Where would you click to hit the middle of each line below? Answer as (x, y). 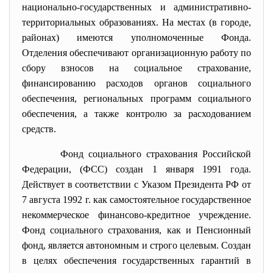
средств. (39, 129)
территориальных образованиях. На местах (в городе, (136, 22)
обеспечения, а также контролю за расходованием (136, 114)
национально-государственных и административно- (136, 7)
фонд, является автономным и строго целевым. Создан (136, 245)
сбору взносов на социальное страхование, (136, 68)
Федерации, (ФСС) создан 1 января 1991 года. (136, 169)
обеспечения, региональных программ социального (136, 98)
